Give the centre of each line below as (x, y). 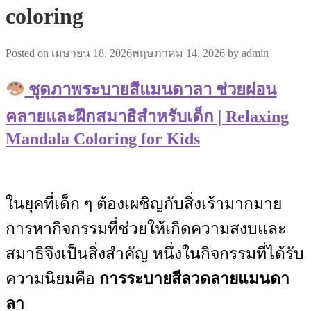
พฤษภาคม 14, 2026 (178, 53)
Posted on (28, 53)
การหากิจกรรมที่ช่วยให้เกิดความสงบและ (146, 228)
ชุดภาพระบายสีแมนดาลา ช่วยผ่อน (151, 89)
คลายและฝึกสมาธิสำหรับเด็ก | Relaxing (147, 116)
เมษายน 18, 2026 (92, 53)
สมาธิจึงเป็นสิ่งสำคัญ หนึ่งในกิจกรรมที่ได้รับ (155, 253)
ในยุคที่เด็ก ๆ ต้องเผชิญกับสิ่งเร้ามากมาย (144, 203)
